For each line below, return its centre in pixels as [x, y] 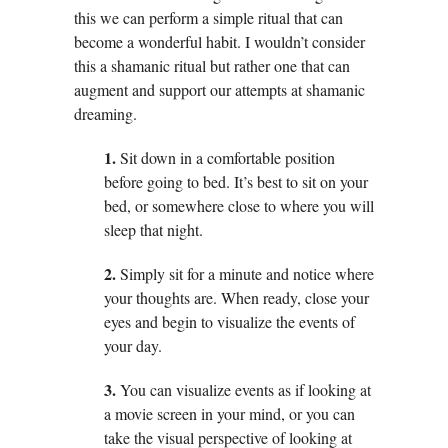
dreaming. [105, 114]
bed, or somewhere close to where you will [239, 206]
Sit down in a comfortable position [225, 158]
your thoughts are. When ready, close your [236, 298]
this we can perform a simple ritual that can [208, 18]
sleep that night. [153, 230]
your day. [133, 346]
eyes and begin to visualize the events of [229, 322]
